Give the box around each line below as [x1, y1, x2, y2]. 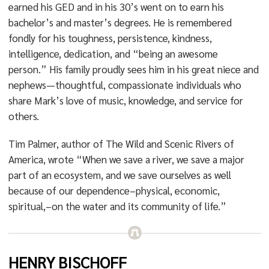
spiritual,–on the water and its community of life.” [8, 199, 226, 213]
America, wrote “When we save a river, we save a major [8, 153, 244, 166]
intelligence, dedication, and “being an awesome [8, 47, 218, 60]
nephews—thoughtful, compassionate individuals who [8, 78, 241, 91]
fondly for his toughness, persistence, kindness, [8, 31, 212, 44]
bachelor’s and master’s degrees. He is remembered [8, 16, 232, 29]
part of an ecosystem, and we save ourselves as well [8, 168, 231, 181]
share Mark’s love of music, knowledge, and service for [8, 94, 243, 107]
